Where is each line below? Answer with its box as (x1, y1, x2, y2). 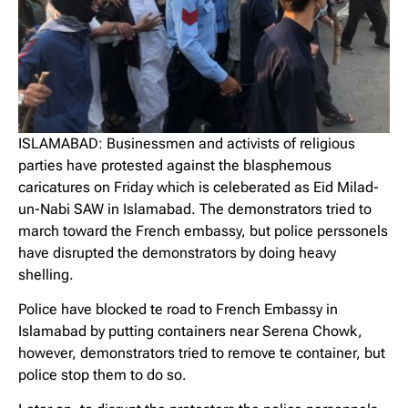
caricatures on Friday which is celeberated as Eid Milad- (18, 178, 379, 196)
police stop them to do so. (18, 365, 187, 383)
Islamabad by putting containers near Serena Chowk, (18, 321, 362, 340)
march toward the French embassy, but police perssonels (18, 221, 388, 240)
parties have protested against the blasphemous (18, 156, 331, 174)
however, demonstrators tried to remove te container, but (18, 343, 385, 362)
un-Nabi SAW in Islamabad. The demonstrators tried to (18, 199, 372, 218)
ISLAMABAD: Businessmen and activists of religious (18, 134, 355, 152)
